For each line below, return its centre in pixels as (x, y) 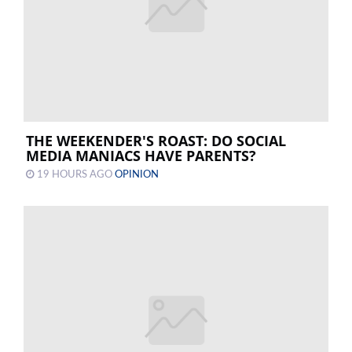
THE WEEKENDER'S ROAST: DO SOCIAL (156, 141)
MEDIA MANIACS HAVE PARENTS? (141, 156)
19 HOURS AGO (75, 175)
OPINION (137, 175)
